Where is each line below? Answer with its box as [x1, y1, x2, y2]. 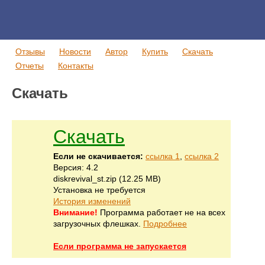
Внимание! [53, 208, 98, 218]
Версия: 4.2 [53, 163, 98, 173]
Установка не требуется [53, 185, 146, 195]
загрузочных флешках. [53, 219, 143, 229]
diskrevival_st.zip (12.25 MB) [53, 174, 161, 184]
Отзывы [15, 47, 45, 56]
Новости [59, 47, 91, 56]
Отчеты [15, 61, 44, 70]
